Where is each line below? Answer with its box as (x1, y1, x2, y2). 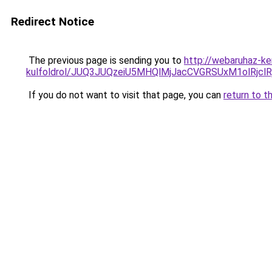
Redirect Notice (11, 15, 94, 29)
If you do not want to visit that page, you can (26, 89, 223, 101)
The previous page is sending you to (26, 55, 184, 66)
